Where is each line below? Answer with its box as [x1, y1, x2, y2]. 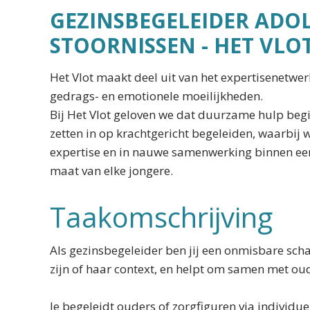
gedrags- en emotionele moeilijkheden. [50, 88, 263, 104]
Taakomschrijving [50, 198, 273, 236]
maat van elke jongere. [50, 163, 173, 179]
